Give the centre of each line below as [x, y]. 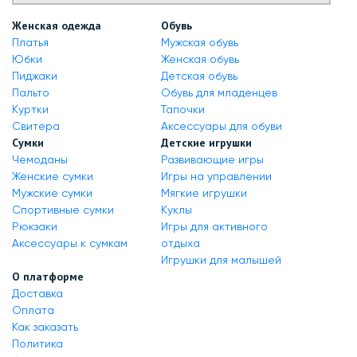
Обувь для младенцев [219, 92]
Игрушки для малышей [221, 260]
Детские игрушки [206, 143]
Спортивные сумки [63, 210]
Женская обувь [200, 59]
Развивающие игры [212, 159]
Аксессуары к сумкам [70, 243]
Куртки [30, 109]
